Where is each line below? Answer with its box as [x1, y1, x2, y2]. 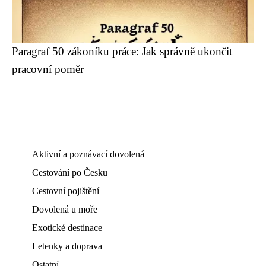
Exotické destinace [32, 223, 102, 233]
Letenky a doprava [32, 241, 102, 251]
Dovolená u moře [32, 204, 97, 214]
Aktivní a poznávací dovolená [32, 149, 144, 159]
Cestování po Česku [32, 167, 107, 178]
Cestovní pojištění [32, 186, 99, 196]
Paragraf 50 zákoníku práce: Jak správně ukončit [12, 45, 232, 58]
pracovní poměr [12, 63, 84, 75]
